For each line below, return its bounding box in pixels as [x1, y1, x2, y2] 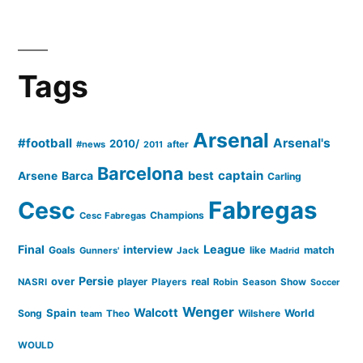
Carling [267, 169, 301, 182]
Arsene [18, 169, 58, 182]
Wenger [182, 303, 234, 320]
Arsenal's [273, 135, 331, 151]
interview [123, 242, 173, 256]
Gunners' [79, 244, 119, 256]
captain [218, 167, 263, 183]
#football [18, 135, 72, 151]
